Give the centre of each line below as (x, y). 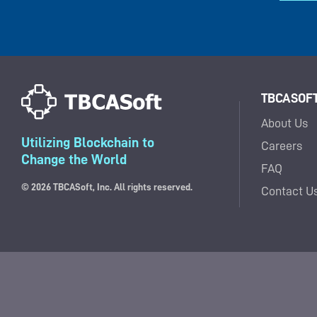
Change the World (74, 159)
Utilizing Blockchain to (88, 142)
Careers (281, 146)
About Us (284, 123)
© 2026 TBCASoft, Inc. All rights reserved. (107, 187)
